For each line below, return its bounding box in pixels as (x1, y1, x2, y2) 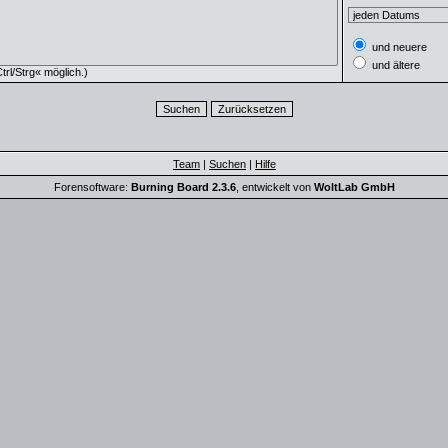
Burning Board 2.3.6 (131, 181, 236, 193)
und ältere (369, 59, 420, 71)
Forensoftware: (54, 181, 131, 193)
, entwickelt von (236, 181, 314, 193)
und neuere (369, 41, 427, 53)
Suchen (209, 158, 246, 170)
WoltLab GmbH (314, 181, 395, 193)
